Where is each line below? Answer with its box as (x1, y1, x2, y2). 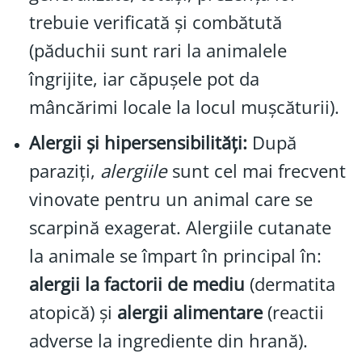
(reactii (262, 300, 324, 326)
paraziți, (28, 158, 100, 184)
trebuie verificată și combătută (28, 9, 282, 35)
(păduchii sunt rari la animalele (28, 37, 287, 63)
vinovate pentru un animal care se (28, 187, 313, 213)
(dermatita (244, 271, 335, 297)
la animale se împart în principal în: (28, 243, 322, 269)
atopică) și (28, 300, 117, 326)
